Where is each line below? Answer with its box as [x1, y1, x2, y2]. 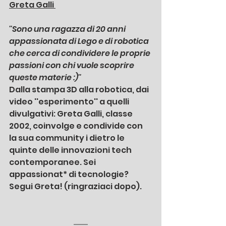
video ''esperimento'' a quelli [9, 96, 131, 108]
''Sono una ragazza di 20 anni [9, 23, 127, 35]
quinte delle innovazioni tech [9, 144, 133, 156]
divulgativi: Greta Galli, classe [9, 108, 134, 120]
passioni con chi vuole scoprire [9, 60, 136, 72]
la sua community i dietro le [9, 132, 126, 144]
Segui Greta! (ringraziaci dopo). [9, 181, 142, 193]
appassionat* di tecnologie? [9, 168, 130, 181]
